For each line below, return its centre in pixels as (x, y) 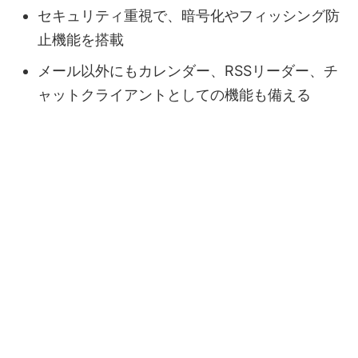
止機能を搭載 (81, 40)
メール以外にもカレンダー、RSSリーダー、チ (188, 71)
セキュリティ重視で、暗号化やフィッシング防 (189, 16)
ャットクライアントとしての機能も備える (174, 95)
